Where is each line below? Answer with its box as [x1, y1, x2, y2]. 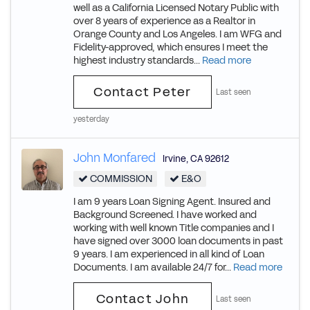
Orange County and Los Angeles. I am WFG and [73, 28, 282, 41]
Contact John [96, 290, 189, 308]
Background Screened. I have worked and [73, 208, 257, 221]
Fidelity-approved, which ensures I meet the [73, 41, 268, 54]
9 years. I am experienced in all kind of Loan [73, 248, 264, 261]
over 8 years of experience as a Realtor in [73, 15, 255, 28]
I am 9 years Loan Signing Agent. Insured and [73, 195, 271, 208]
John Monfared [73, 149, 156, 166]
